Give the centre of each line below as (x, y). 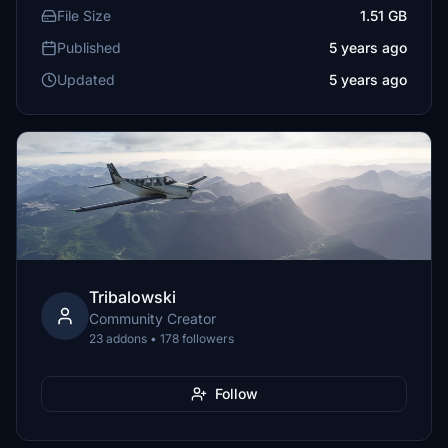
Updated (86, 79)
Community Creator (152, 318)
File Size (84, 15)
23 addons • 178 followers (161, 338)
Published (89, 47)
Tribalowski (132, 297)
